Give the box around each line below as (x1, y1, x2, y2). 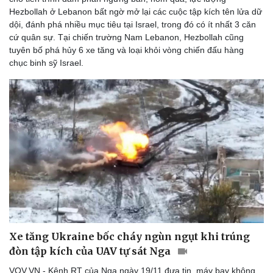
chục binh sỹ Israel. (9, 58, 83, 68)
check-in (13, 133, 45, 143)
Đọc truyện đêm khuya (147, 120, 235, 130)
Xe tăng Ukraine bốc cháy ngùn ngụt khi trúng (9, 230, 250, 243)
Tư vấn (13, 107, 40, 118)
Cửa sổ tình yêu (147, 133, 209, 143)
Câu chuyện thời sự (147, 107, 223, 118)
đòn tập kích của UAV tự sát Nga (9, 244, 173, 257)
